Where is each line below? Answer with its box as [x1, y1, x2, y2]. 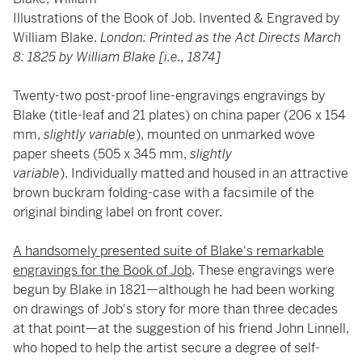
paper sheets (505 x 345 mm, [13, 145, 190, 162]
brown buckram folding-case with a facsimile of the [13, 184, 314, 201]
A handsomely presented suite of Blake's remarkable [13, 242, 324, 259]
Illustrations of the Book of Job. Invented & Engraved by [13, 10, 339, 27]
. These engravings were [192, 262, 335, 279]
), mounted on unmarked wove [136, 126, 315, 143]
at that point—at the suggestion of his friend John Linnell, [13, 320, 349, 337]
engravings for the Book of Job [13, 262, 192, 279]
